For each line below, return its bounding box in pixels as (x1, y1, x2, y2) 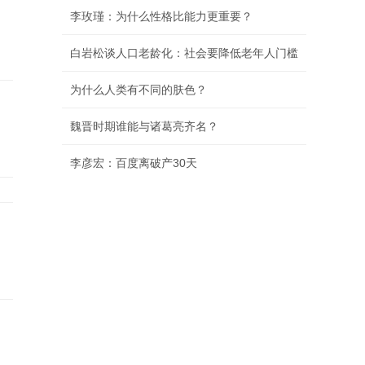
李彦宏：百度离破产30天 (70, 156, 197, 169)
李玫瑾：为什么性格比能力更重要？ (70, 10, 253, 23)
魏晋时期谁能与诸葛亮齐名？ (70, 120, 218, 133)
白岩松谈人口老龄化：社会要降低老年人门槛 (70, 46, 298, 59)
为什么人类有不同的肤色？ (70, 83, 207, 96)
